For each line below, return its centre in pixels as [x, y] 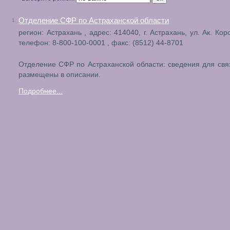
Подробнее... [41, 91]
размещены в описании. [60, 75]
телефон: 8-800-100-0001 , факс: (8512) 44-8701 [101, 43]
